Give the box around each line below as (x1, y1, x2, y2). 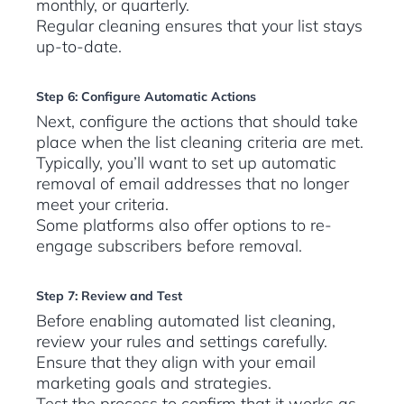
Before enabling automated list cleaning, (36, 310, 335, 332)
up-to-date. (36, 36, 122, 58)
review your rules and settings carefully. (36, 331, 327, 353)
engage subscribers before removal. (36, 235, 302, 257)
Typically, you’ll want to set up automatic (36, 152, 336, 174)
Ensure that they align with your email (36, 352, 316, 373)
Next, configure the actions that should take (36, 111, 358, 133)
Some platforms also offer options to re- (36, 215, 332, 236)
